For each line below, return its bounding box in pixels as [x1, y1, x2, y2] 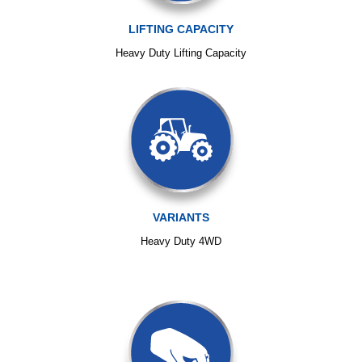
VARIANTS [152, 210, 209, 224]
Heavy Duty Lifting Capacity [115, 46, 246, 59]
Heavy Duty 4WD [140, 234, 221, 247]
